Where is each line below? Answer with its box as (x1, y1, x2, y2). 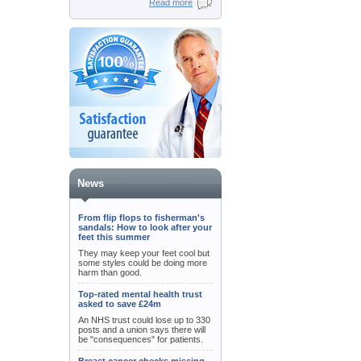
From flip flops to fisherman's (78, 213, 205, 222)
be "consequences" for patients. (78, 334, 203, 344)
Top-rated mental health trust (78, 289, 202, 299)
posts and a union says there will (78, 325, 205, 334)
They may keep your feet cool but (78, 248, 210, 258)
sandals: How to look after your (78, 222, 212, 232)
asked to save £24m (78, 299, 161, 309)
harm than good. (78, 268, 142, 277)
